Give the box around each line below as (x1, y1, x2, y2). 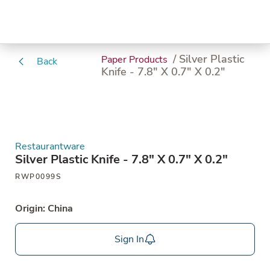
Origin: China (15, 202, 73, 215)
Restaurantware (15, 140, 85, 153)
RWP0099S (15, 172, 61, 181)
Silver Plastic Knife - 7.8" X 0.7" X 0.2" (15, 151, 228, 168)
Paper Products (101, 53, 171, 66)
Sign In (114, 233, 144, 246)
